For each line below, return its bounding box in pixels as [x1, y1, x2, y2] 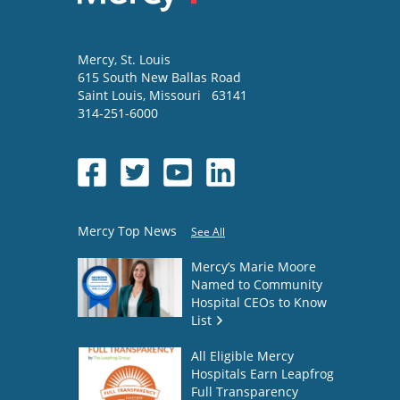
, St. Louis [114, 51, 171, 69]
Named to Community [191, 276, 322, 294]
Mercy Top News [78, 222, 177, 240]
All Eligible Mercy [191, 347, 294, 365]
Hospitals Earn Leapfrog [191, 365, 334, 383]
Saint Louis [78, 87, 143, 104]
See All [191, 224, 225, 240]
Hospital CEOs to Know [191, 294, 327, 312]
